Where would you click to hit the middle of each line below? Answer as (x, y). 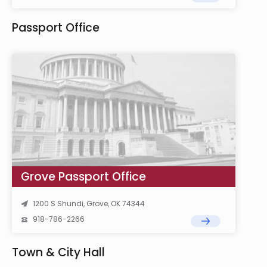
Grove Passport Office (83, 177)
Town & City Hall (58, 252)
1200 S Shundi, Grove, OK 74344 (89, 204)
